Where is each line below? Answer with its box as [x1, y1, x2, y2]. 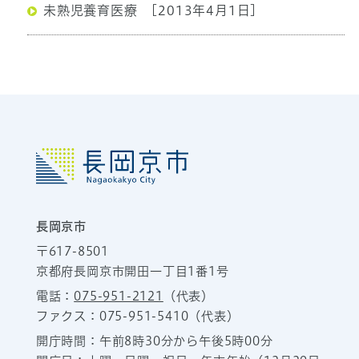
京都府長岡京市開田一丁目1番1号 [35, 265, 229, 278]
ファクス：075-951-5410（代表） [35, 310, 240, 323]
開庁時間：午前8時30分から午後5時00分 [35, 335, 286, 348]
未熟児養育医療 [42, 4, 138, 18]
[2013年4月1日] [147, 4, 258, 18]
